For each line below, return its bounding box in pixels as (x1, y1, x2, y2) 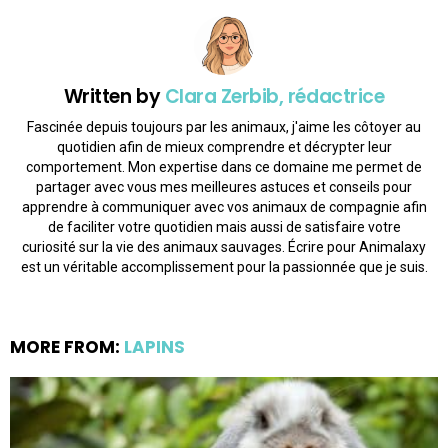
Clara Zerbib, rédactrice (164, 82, 385, 110)
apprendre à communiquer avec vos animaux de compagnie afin (21, 199, 427, 216)
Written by (63, 82, 165, 110)
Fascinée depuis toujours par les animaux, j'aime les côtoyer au (27, 119, 421, 136)
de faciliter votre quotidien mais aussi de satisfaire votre (47, 219, 401, 236)
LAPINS (124, 335, 185, 360)
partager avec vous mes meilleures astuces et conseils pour (36, 179, 412, 196)
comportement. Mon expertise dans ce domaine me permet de (26, 159, 422, 176)
